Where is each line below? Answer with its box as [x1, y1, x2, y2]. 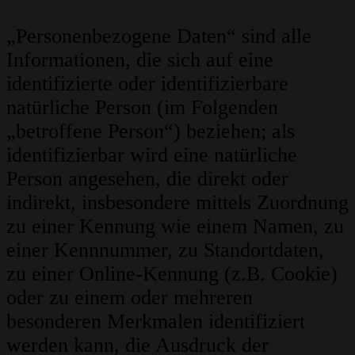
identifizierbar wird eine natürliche [6, 143, 297, 167]
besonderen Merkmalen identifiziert [6, 310, 305, 334]
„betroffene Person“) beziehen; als [6, 120, 295, 143]
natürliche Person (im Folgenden [6, 96, 278, 120]
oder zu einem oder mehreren [6, 286, 253, 310]
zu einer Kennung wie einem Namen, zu [6, 215, 344, 239]
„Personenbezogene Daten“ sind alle [6, 25, 311, 48]
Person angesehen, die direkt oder [6, 167, 288, 191]
